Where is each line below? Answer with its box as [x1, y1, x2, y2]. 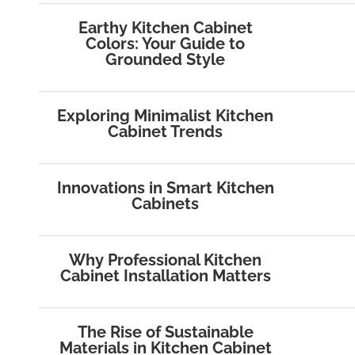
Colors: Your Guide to [86, 34, 246, 54]
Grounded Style [105, 50, 226, 70]
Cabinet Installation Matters [59, 266, 271, 286]
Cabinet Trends [108, 122, 223, 142]
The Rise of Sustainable [77, 323, 254, 342]
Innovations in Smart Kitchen [56, 178, 274, 198]
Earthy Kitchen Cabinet [78, 18, 253, 38]
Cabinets [132, 194, 200, 214]
